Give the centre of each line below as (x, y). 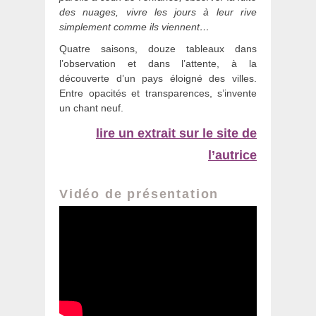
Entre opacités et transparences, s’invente (158, 93)
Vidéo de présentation (139, 194)
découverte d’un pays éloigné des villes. (158, 79)
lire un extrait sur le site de (176, 134)
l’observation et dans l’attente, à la (158, 64)
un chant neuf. (91, 108)
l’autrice (232, 156)
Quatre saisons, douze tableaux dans (158, 49)
